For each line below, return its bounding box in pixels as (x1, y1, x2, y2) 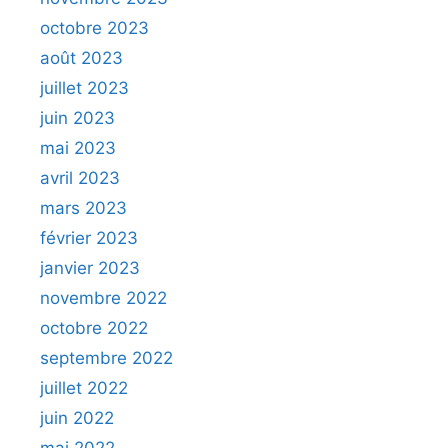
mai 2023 (40, 137, 116, 158)
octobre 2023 (40, 17, 149, 38)
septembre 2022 (40, 347, 173, 368)
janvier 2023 (40, 257, 140, 278)
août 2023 (40, 47, 123, 68)
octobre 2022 (40, 317, 148, 338)
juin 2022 (40, 407, 114, 428)
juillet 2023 (40, 77, 129, 98)
